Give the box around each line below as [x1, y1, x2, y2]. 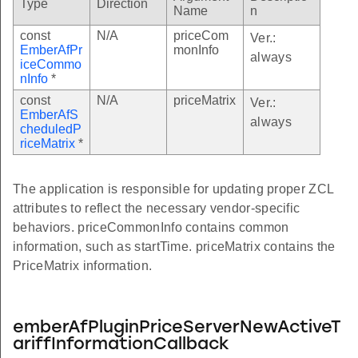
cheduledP [20, 121, 82, 136]
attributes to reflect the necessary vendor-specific [13, 201, 300, 215]
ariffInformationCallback [13, 336, 229, 353]
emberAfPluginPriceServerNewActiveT [13, 319, 341, 336]
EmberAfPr [20, 42, 82, 57]
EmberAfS [20, 107, 78, 121]
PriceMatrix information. [13, 258, 153, 272]
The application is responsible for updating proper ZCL [13, 181, 334, 196]
